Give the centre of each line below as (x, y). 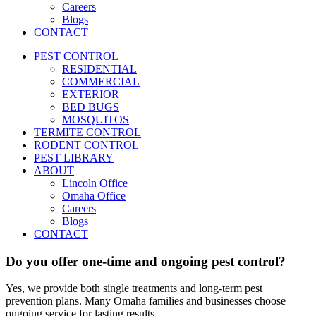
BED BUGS (91, 107)
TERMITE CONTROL (87, 132)
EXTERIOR (91, 94)
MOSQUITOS (96, 120)
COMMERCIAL (101, 81)
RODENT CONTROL (86, 145)
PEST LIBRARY (74, 158)
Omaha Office (94, 196)
